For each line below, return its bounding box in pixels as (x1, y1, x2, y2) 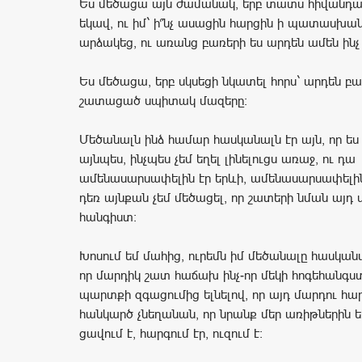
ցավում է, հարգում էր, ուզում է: (79, 326, 263, 341)
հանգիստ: (79, 210, 137, 225)
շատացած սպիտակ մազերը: (79, 94, 247, 108)
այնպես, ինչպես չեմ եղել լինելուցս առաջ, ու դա (79, 152, 356, 166)
